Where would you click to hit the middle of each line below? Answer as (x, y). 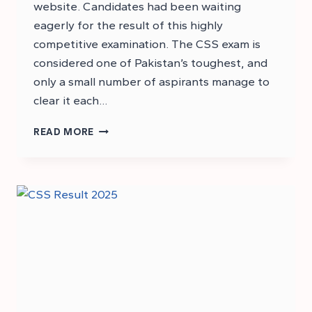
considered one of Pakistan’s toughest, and (150, 63)
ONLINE (113, 245)
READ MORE (64, 132)
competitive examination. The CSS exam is (147, 44)
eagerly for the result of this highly (128, 25)
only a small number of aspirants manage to (151, 82)
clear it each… (70, 101)
